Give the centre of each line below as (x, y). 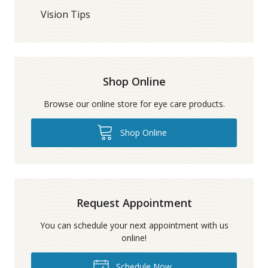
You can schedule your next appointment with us (134, 225)
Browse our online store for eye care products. (134, 103)
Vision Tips (66, 14)
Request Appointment (134, 202)
